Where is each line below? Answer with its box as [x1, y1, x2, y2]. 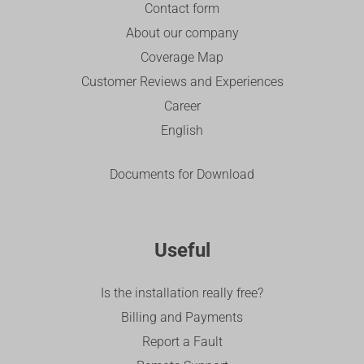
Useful [154, 239, 210, 262]
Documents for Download [110, 167, 254, 183]
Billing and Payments [121, 310, 243, 326]
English [161, 123, 203, 139]
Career [163, 98, 201, 115]
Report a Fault [141, 334, 223, 350]
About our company [125, 25, 239, 41]
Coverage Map [141, 50, 223, 66]
